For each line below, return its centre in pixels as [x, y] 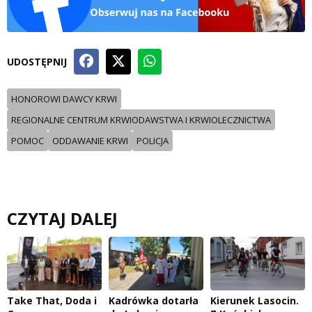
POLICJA [153, 140]
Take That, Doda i [52, 300]
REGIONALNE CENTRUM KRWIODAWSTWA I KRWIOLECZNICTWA [141, 119]
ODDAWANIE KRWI [90, 140]
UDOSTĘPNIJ [37, 61]
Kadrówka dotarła [154, 300]
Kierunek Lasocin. [255, 300]
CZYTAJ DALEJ [62, 218]
